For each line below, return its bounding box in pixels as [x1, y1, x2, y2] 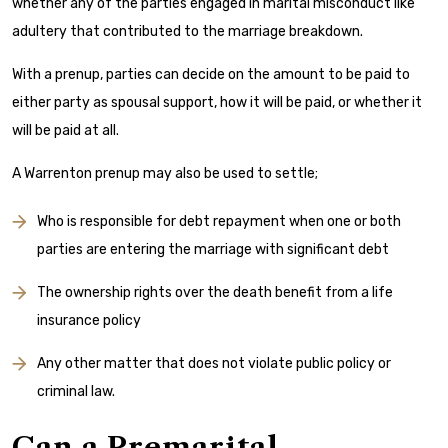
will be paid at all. [12, 122, 119, 140]
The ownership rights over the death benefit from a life [37, 284, 393, 302]
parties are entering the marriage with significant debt [37, 241, 389, 259]
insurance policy [37, 312, 141, 330]
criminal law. [37, 383, 115, 401]
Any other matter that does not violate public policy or [37, 355, 391, 373]
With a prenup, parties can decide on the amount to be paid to [12, 66, 410, 84]
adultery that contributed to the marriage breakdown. [12, 23, 363, 41]
